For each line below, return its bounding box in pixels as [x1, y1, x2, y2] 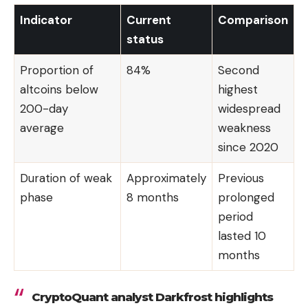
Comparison [218, 12, 288, 28]
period [218, 209, 253, 225]
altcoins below [20, 82, 98, 98]
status [126, 32, 164, 47]
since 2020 [218, 140, 278, 155]
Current [126, 12, 171, 28]
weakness [218, 120, 271, 136]
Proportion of [20, 63, 93, 78]
